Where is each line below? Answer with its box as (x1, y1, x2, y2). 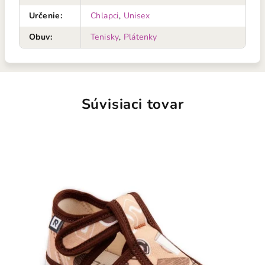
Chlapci (91, 9, 119, 21)
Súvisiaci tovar (81, 94, 184, 114)
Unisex (123, 9, 150, 21)
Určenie (29, 9, 60, 21)
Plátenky (123, 31, 157, 43)
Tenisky (91, 31, 119, 43)
